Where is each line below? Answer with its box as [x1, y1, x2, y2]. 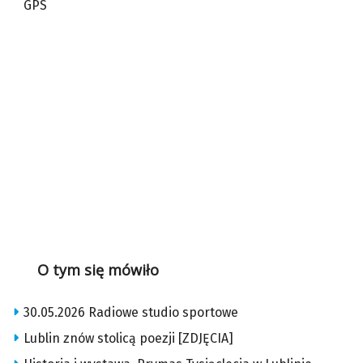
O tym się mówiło [36, 260, 159, 280]
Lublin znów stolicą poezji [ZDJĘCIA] [23, 331, 233, 347]
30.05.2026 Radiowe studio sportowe [23, 305, 238, 321]
